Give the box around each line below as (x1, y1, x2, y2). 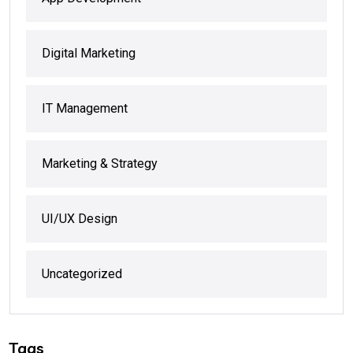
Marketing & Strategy (42, 156, 158, 172)
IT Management (42, 101, 128, 117)
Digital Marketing (42, 46, 136, 61)
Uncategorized (42, 266, 122, 282)
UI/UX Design (42, 211, 117, 227)
